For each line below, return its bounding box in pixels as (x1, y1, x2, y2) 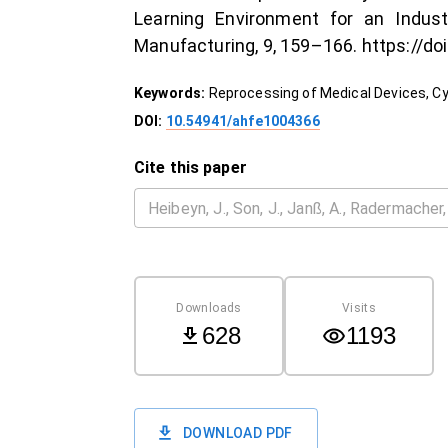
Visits (341, 300, 377, 315)
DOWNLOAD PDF (183, 425, 293, 441)
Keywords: (134, 85, 209, 101)
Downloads (176, 300, 242, 315)
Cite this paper (134, 158, 247, 177)
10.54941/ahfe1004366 (165, 113, 320, 129)
